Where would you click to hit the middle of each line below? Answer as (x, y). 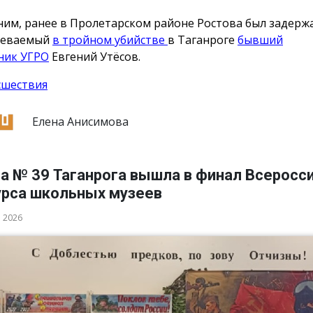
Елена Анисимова (79, 122)
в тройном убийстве (110, 40)
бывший (260, 40)
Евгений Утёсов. (95, 57)
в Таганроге (203, 40)
